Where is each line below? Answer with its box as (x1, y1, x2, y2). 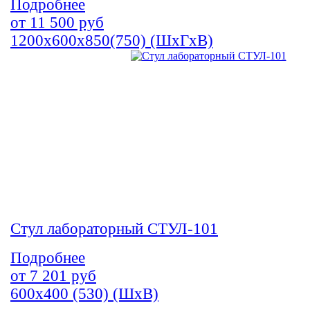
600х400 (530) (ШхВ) (10, 285, 158, 303)
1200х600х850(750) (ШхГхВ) (10, 32, 213, 50)
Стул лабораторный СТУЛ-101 (10, 220, 218, 238)
